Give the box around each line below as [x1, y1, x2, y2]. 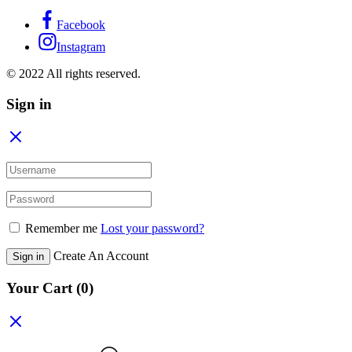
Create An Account [53, 249, 148, 263]
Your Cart [6, 279, 76, 296]
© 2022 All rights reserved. [6, 66, 141, 80]
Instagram [57, 39, 105, 53]
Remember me [25, 222, 97, 236]
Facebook [57, 17, 105, 31]
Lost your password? [101, 222, 204, 236]
